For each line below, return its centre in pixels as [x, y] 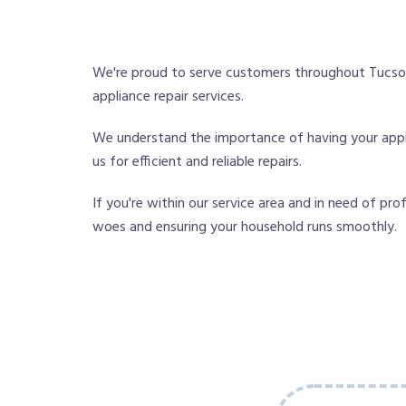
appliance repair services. [168, 97]
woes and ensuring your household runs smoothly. [245, 228]
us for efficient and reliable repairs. [197, 163]
